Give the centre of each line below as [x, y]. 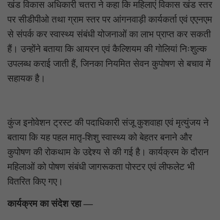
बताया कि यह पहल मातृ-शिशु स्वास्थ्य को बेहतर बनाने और [100, 137]
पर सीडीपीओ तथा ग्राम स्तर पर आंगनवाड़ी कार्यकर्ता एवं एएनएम [110, 19]
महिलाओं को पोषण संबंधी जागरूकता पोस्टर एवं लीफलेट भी [101, 166]
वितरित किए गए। [35, 181]
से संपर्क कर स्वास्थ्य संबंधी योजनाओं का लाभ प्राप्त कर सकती [109, 34]
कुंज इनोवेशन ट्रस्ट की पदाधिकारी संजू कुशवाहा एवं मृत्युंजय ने [108, 122]
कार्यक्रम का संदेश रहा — [50, 203]
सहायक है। [27, 78]
